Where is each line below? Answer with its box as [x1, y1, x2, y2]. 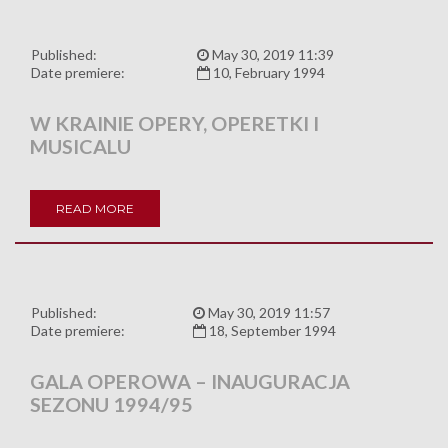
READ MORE [56, 200, 134, 216]
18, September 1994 [206, 321, 336, 339]
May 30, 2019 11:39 [209, 45, 334, 63]
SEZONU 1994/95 [30, 391, 193, 416]
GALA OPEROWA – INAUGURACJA [30, 368, 350, 393]
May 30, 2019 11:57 [205, 303, 330, 321]
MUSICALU [30, 133, 131, 158]
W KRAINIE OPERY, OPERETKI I [30, 110, 319, 135]
